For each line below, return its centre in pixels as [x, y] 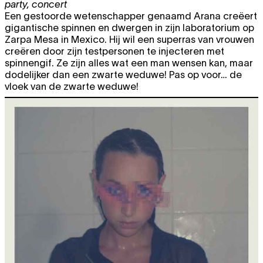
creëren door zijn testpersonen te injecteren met [114, 51]
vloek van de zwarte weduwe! [72, 86]
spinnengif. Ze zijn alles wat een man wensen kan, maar [129, 63]
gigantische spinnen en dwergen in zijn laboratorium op [129, 27]
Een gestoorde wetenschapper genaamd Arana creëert [131, 16]
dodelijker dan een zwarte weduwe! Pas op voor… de [123, 74]
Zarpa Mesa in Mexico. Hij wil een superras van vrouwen [129, 39]
